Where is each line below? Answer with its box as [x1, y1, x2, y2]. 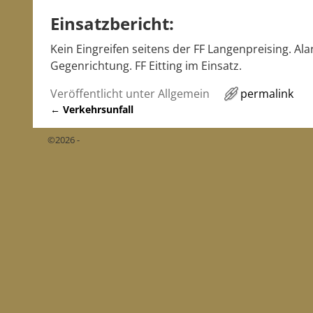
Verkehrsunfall [60, 103, 133, 117]
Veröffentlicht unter [50, 86, 155, 102]
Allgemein [155, 86, 212, 102]
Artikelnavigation [50, 113, 185, 134]
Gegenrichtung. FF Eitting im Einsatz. [50, 58, 242, 74]
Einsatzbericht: [50, 12, 174, 36]
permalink [240, 86, 293, 102]
